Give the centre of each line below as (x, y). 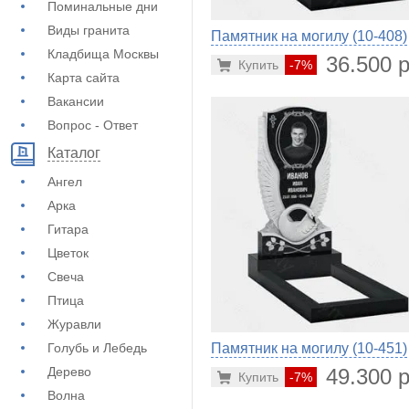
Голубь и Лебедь (97, 348)
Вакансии (76, 101)
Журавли (74, 324)
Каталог (74, 153)
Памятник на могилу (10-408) (309, 36)
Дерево (69, 372)
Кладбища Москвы (103, 54)
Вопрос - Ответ (93, 125)
